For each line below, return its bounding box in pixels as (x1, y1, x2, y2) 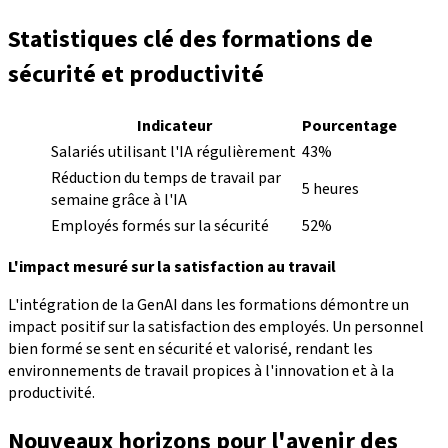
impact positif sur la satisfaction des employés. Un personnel (8, 315, 424, 338)
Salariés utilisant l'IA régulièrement (51, 140, 296, 163)
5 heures (302, 177, 359, 200)
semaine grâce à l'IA (51, 188, 187, 211)
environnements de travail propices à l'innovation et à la (8, 359, 394, 382)
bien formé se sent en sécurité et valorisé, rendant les (8, 337, 373, 360)
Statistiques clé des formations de (8, 21, 373, 57)
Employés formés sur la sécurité (51, 214, 269, 237)
